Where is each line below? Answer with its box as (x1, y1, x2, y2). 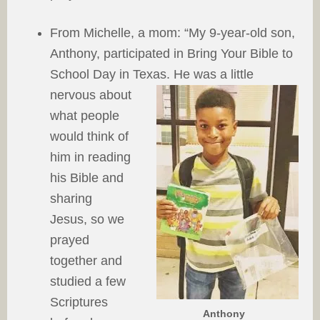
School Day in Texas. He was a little (50, 67, 254, 81)
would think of (50, 129, 129, 144)
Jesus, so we (50, 212, 124, 226)
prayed (50, 233, 89, 247)
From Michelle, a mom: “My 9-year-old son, (50, 26, 295, 40)
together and (50, 254, 122, 268)
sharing (50, 191, 92, 206)
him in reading (50, 150, 131, 164)
